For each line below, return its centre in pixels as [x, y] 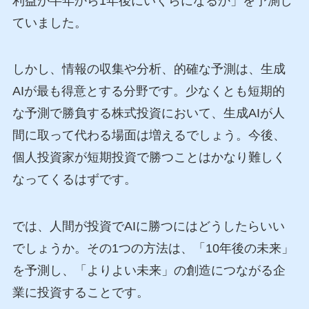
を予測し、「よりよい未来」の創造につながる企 [149, 271]
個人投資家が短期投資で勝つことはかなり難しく [149, 158]
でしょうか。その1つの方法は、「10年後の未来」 [153, 249]
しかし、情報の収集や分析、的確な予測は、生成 [149, 69]
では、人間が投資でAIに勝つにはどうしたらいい [148, 227]
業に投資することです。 [80, 293]
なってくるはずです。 [74, 180]
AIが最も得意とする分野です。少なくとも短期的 [148, 91]
